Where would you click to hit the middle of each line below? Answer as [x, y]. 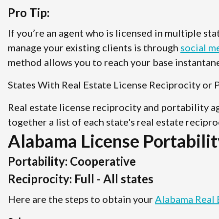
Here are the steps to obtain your [81, 199]
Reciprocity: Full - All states [81, 178]
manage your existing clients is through [94, 47]
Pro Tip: [29, 12]
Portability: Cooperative [72, 161]
